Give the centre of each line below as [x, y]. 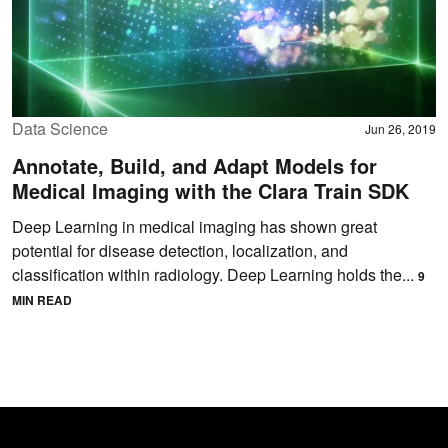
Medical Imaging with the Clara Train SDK [210, 191]
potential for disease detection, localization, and [180, 251]
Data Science [60, 129]
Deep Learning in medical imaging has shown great [194, 227]
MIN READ [42, 300]
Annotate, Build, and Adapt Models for [194, 166]
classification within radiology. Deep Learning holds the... [215, 275]
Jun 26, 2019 [400, 129]
